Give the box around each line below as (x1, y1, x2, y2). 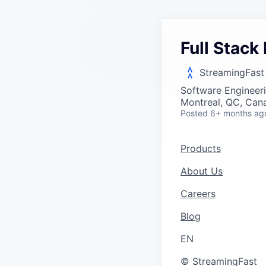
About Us (180, 165, 223, 177)
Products (180, 142, 221, 154)
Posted (180, 108, 208, 118)
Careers (180, 188, 216, 199)
